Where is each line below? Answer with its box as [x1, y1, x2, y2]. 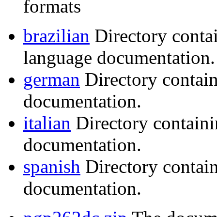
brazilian [23, 25, 90, 46]
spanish [23, 156, 80, 177]
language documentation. [23, 47, 215, 68]
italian [23, 112, 71, 134]
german [23, 69, 80, 90]
